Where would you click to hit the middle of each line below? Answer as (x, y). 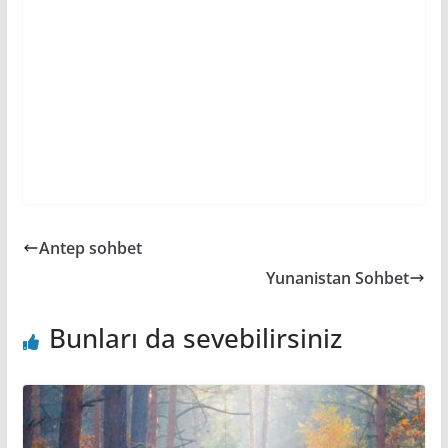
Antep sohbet (90, 247)
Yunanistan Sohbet (338, 277)
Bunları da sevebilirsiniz (195, 337)
